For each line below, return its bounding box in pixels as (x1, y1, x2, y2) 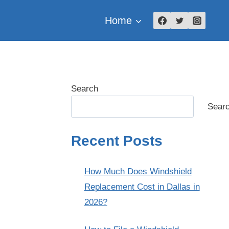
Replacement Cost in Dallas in (84, 182, 200, 192)
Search (71, 84, 99, 94)
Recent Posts (71, 133, 163, 149)
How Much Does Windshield (84, 167, 192, 177)
